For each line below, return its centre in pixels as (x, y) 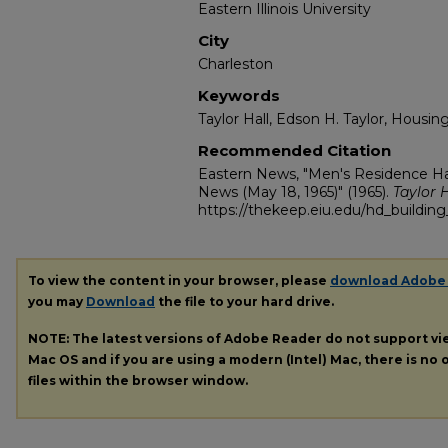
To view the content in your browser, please (179, 280)
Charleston (235, 64)
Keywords (239, 95)
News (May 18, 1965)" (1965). (295, 192)
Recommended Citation (294, 150)
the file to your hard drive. (244, 301)
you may (57, 301)
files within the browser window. (138, 380)
